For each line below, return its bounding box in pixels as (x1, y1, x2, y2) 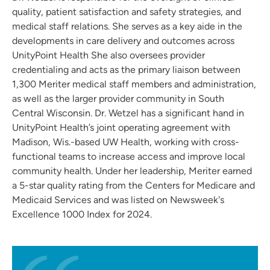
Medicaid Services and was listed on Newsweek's (12, 194, 224, 206)
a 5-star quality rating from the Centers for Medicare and (12, 180, 255, 192)
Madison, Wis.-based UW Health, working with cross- (12, 136, 239, 148)
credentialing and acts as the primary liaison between (12, 64, 240, 76)
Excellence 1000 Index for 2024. (12, 209, 152, 221)
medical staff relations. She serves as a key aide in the (12, 20, 242, 33)
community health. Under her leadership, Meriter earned (12, 165, 252, 177)
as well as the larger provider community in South (12, 93, 224, 105)
